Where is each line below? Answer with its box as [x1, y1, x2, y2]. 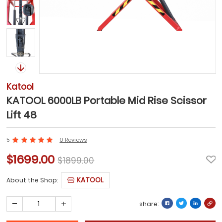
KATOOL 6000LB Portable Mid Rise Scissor [6, 93, 207, 108]
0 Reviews [59, 135, 87, 144]
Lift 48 [6, 108, 37, 122]
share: [139, 199, 159, 208]
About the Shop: [6, 175, 61, 184]
